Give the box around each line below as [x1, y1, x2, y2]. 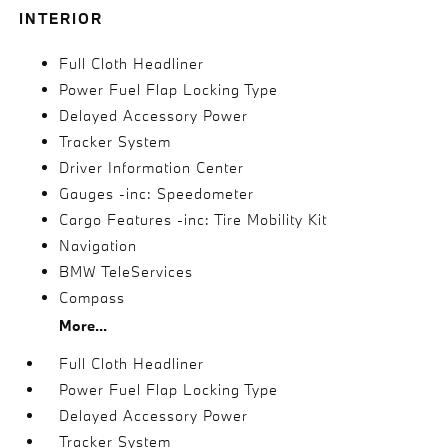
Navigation [59, 236, 138, 255]
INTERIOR [19, 9, 104, 28]
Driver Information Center [59, 158, 245, 177]
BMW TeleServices [59, 262, 194, 281]
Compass [59, 288, 126, 307]
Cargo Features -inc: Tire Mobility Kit [59, 210, 328, 229]
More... [59, 316, 108, 335]
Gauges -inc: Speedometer [59, 184, 255, 203]
